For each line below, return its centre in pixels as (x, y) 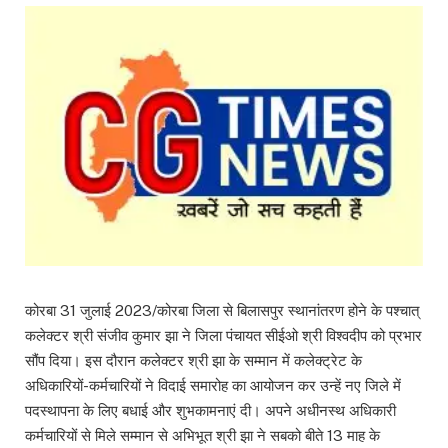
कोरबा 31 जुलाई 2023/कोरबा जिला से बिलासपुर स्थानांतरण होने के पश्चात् (222, 311)
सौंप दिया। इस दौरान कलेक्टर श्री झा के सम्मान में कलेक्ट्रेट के (193, 361)
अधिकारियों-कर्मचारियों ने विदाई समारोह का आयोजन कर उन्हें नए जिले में (213, 386)
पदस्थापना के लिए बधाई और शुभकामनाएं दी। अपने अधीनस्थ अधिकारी (210, 411)
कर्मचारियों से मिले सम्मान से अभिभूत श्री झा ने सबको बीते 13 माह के (202, 436)
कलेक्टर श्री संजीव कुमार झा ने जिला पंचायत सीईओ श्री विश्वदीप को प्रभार (223, 336)
